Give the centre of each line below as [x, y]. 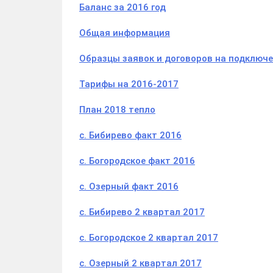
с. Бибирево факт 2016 [130, 136]
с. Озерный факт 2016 [129, 187]
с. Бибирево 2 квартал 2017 [142, 212]
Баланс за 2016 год [122, 8]
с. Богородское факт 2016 [137, 161]
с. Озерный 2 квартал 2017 [140, 264]
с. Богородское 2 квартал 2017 [149, 238]
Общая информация [125, 33]
